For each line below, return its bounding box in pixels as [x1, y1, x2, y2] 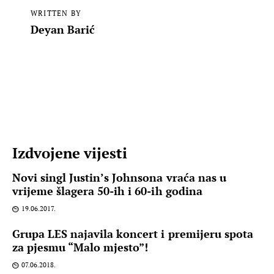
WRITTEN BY [30, 8, 81, 18]
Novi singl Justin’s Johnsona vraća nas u [12, 170, 226, 185]
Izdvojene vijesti [12, 143, 128, 163]
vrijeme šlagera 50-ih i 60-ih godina [12, 183, 202, 199]
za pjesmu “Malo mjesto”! [12, 240, 149, 255]
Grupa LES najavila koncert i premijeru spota [12, 226, 253, 242]
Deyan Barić [30, 21, 95, 37]
